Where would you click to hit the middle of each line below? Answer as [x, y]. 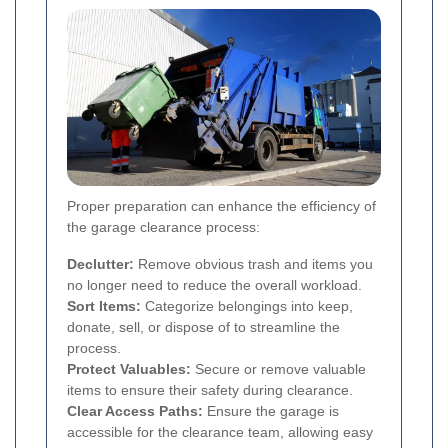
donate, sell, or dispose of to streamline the [203, 327]
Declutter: [100, 264]
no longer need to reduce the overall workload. [214, 285]
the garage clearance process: [163, 227]
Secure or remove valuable [278, 369]
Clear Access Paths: [135, 411]
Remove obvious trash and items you [253, 264]
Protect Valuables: [129, 369]
